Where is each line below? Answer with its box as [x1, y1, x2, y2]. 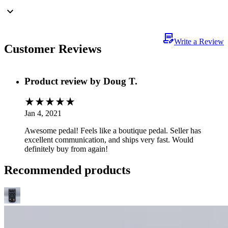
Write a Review [174, 37, 224, 46]
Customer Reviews [4, 42, 101, 56]
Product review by [24, 75, 103, 87]
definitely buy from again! [24, 144, 108, 153]
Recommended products [4, 163, 130, 177]
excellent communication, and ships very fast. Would [24, 135, 193, 144]
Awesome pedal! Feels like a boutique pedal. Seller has [24, 126, 201, 135]
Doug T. [103, 75, 137, 87]
